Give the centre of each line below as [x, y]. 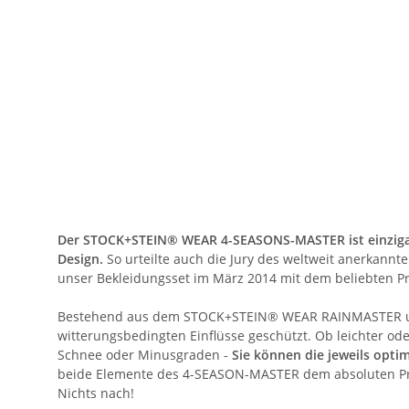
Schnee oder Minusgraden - [145, 355]
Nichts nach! [96, 393]
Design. [80, 259]
